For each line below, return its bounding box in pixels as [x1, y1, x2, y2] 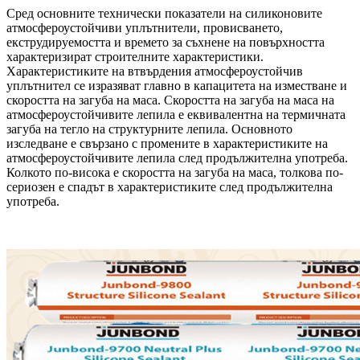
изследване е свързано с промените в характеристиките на [6, 136, 328, 150]
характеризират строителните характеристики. [6, 49, 264, 63]
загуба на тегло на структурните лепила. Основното [6, 121, 292, 136]
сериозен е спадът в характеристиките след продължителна [6, 179, 333, 194]
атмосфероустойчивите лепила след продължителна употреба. [6, 150, 348, 165]
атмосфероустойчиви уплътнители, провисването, [6, 20, 283, 35]
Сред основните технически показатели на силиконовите [6, 6, 322, 20]
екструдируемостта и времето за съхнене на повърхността [6, 35, 325, 49]
